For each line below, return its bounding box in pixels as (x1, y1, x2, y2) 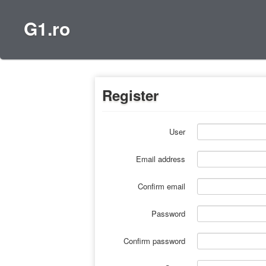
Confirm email (138, 180, 185, 192)
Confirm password (123, 235, 185, 246)
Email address (136, 153, 185, 164)
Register (102, 85, 159, 105)
